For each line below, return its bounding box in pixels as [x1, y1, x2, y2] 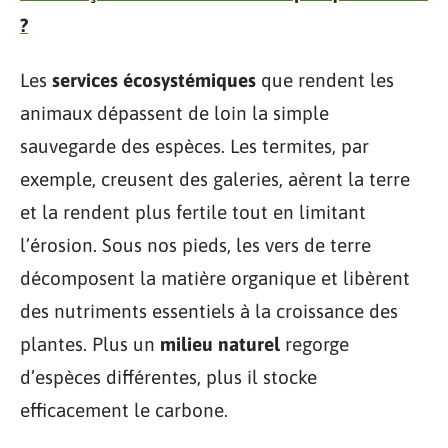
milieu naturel [160, 333, 280, 355]
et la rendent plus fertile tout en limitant [20, 201, 366, 223]
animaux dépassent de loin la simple [20, 102, 329, 124]
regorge [280, 333, 349, 355]
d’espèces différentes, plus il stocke [20, 366, 317, 388]
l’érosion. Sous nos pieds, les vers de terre [20, 234, 371, 256]
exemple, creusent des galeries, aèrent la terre [20, 168, 410, 190]
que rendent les [256, 69, 394, 91]
